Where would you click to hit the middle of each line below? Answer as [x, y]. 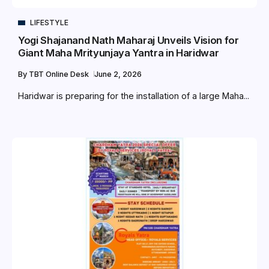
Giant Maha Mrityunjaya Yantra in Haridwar [119, 53]
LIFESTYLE [49, 23]
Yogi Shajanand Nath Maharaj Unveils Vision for [128, 41]
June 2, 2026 [118, 74]
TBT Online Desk [60, 74]
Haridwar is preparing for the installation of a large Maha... [134, 96]
